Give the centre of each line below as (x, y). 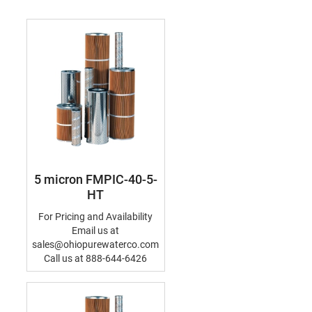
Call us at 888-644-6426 (95, 258)
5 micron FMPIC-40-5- (95, 179)
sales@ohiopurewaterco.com (95, 244)
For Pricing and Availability (95, 217)
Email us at (95, 231)
